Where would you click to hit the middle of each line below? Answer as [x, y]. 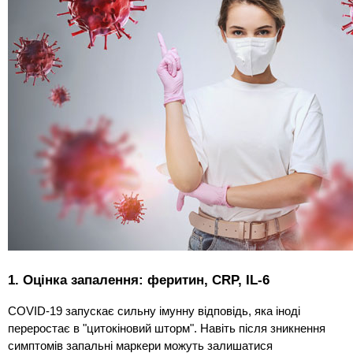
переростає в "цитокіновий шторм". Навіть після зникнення [167, 328]
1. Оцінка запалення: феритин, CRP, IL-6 [139, 279]
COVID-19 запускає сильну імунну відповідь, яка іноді [154, 311]
